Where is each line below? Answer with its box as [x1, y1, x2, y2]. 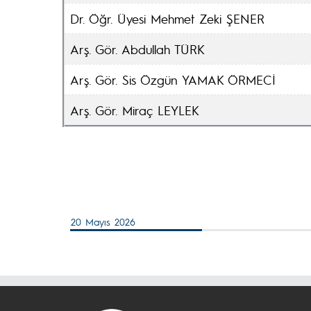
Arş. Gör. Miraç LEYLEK [70, 102, 199, 118]
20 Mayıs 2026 [71, 215, 135, 228]
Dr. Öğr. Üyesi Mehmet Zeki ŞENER [70, 10, 264, 26]
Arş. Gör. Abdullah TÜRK [70, 41, 205, 57]
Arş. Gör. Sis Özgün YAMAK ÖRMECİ [70, 72, 276, 87]
